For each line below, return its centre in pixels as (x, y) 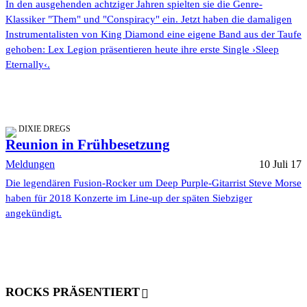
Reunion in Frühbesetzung (88, 144)
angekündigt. (34, 213)
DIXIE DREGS (45, 128)
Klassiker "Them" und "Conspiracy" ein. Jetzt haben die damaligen (149, 19)
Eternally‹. (28, 64)
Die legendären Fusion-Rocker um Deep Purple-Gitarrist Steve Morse (153, 183)
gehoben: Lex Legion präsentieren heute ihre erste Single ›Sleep (142, 49)
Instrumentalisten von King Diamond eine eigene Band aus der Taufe (153, 34)
